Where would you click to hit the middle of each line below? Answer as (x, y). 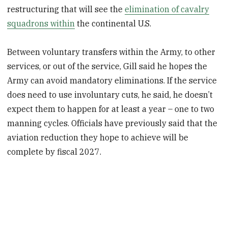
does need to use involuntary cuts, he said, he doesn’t (110, 95)
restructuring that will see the (66, 9)
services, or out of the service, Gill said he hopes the (107, 66)
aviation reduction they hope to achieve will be (98, 138)
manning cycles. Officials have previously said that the (112, 123)
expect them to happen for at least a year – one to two (111, 109)
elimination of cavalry (167, 9)
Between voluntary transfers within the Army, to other (111, 52)
